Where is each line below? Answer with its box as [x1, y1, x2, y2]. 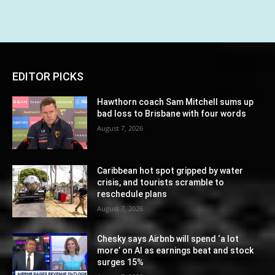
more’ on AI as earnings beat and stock [97, 246, 254, 256]
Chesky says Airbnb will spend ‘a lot [97, 234, 239, 244]
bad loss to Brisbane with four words [97, 108, 247, 118]
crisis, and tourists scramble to [97, 177, 225, 187]
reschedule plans [97, 188, 168, 199]
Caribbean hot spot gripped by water [97, 165, 244, 176]
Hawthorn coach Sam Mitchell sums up [97, 96, 254, 107]
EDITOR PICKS [12, 69, 83, 83]
